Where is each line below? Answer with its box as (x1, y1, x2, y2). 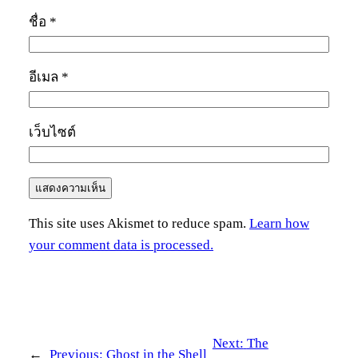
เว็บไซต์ (29, 125, 76, 141)
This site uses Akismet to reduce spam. (29, 216, 249, 232)
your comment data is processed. (29, 237, 213, 253)
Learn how (249, 216, 309, 232)
